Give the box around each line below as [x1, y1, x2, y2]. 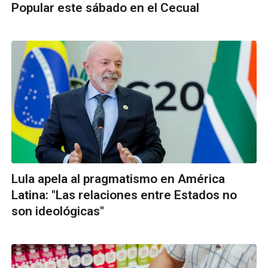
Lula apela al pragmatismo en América [11, 172, 225, 187]
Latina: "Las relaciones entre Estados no [11, 188, 237, 203]
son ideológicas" [11, 204, 104, 219]
